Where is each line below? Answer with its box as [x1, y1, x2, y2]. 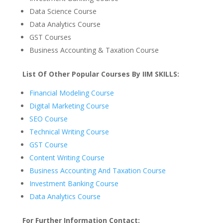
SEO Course [29, 114, 68, 124]
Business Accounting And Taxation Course [29, 166, 166, 176]
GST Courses [29, 32, 71, 42]
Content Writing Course [29, 153, 107, 163]
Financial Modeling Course [29, 88, 114, 98]
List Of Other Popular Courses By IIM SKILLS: [22, 69, 179, 79]
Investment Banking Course [29, 179, 118, 189]
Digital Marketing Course [29, 101, 109, 111]
